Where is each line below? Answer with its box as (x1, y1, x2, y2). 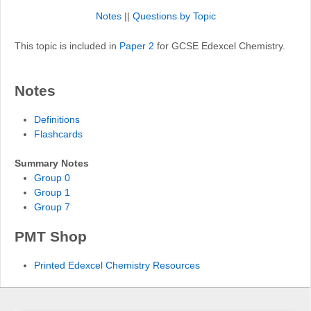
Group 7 (34, 201, 70, 213)
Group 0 (34, 172, 70, 184)
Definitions (34, 114, 80, 126)
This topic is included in (15, 40, 119, 51)
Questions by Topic (132, 10, 216, 22)
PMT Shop (15, 228, 87, 245)
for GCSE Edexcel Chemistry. (154, 40, 285, 51)
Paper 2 (119, 40, 154, 51)
